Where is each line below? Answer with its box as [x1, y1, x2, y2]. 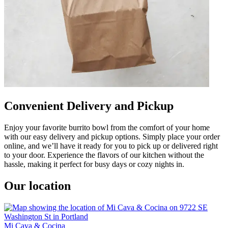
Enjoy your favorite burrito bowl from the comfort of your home [4, 123, 210, 132]
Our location [4, 179, 71, 192]
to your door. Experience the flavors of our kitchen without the [4, 150, 204, 159]
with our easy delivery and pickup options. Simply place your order [4, 132, 220, 141]
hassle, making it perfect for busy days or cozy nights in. [4, 159, 184, 168]
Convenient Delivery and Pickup [4, 99, 174, 112]
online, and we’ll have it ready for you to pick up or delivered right [4, 141, 218, 150]
